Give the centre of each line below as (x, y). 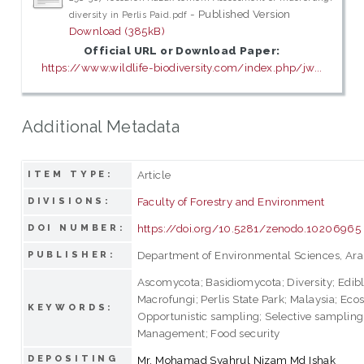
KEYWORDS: (71, 307)
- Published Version (239, 14)
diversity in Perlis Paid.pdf (128, 15)
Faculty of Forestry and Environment (231, 201)
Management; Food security (208, 333)
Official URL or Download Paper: (182, 51)
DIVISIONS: (69, 201)
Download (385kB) (117, 31)
